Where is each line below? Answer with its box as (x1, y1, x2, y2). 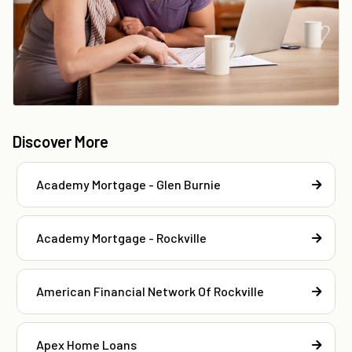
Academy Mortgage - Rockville (36, 229, 207, 245)
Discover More (13, 131, 108, 151)
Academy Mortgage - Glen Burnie (36, 176, 221, 192)
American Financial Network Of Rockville (36, 283, 264, 299)
